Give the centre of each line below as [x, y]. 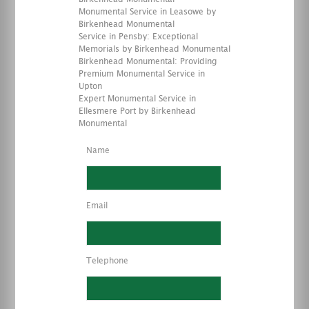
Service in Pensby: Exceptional [138, 37]
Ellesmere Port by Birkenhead [137, 111]
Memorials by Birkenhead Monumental [154, 49]
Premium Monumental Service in [142, 74]
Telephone [107, 261]
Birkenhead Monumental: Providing [148, 61]
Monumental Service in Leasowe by [147, 12]
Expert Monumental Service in [137, 99]
